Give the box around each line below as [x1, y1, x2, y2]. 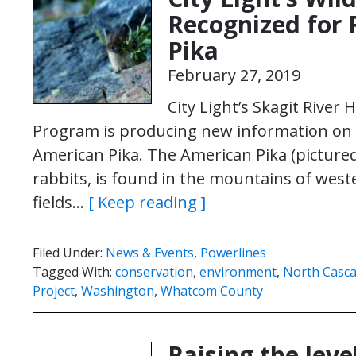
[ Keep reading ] [88, 192, 206, 213]
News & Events [106, 244, 194, 261]
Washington [81, 282, 154, 300]
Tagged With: [33, 263, 115, 281]
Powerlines [200, 244, 266, 261]
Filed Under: [33, 244, 106, 261]
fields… [33, 192, 88, 213]
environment [199, 263, 277, 281]
